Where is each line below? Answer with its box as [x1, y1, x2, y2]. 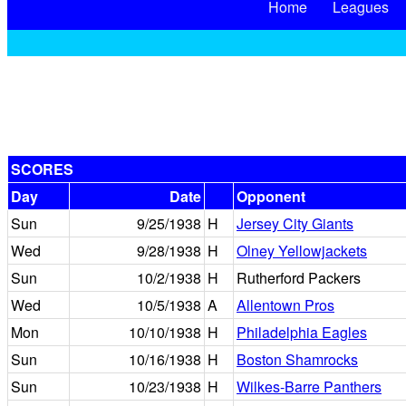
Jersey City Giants [237, 213, 353, 234]
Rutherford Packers [237, 267, 361, 288]
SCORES [11, 159, 73, 179]
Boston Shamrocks [237, 349, 358, 370]
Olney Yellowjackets [237, 240, 367, 261]
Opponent [237, 186, 305, 207]
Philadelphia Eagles [237, 322, 367, 343]
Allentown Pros [237, 295, 334, 315]
